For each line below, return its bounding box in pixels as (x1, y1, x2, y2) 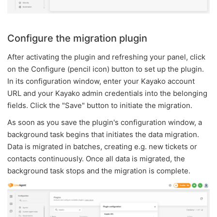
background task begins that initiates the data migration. (7, 129, 199, 139)
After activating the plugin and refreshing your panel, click (7, 52, 205, 62)
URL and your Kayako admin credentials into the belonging (7, 88, 207, 98)
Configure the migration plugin (7, 32, 147, 44)
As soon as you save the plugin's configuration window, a (7, 117, 202, 127)
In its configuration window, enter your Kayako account (7, 76, 195, 86)
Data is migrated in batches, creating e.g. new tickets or (7, 141, 197, 151)
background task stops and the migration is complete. (7, 166, 190, 175)
